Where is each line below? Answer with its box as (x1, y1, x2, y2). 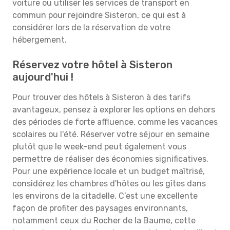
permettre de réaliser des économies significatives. (12, 154, 208, 164)
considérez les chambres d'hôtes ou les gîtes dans (12, 179, 206, 188)
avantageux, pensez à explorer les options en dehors (12, 105, 215, 114)
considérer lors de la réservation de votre (12, 23, 170, 32)
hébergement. (12, 35, 67, 45)
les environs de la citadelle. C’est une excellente (12, 191, 198, 201)
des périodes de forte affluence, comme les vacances (12, 117, 218, 127)
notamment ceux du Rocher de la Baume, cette (12, 216, 196, 225)
